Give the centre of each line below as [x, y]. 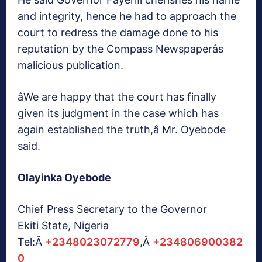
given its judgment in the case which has [118, 113]
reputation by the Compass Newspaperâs [120, 49]
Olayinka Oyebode [64, 178]
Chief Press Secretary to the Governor [112, 209]
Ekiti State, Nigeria [63, 226]
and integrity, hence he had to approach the [127, 16]
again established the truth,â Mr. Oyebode [122, 130]
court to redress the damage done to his [118, 33]
